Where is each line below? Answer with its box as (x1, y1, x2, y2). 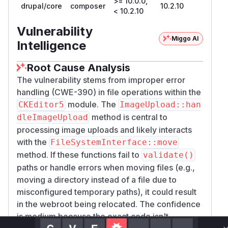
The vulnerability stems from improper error (17, 74, 185, 85)
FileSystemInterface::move (50, 137, 178, 147)
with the (17, 136, 49, 147)
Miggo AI (172, 34, 198, 42)
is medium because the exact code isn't (17, 211, 168, 221)
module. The (66, 99, 118, 109)
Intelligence (17, 38, 86, 53)
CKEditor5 (18, 99, 64, 109)
